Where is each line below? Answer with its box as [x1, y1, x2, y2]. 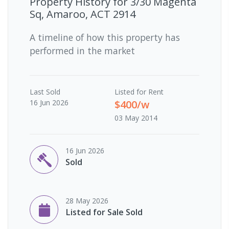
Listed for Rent [114, 86, 164, 97]
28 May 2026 [65, 195, 108, 205]
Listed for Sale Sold [65, 206, 143, 218]
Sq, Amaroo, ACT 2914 [30, 7, 135, 21]
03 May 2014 [114, 112, 157, 123]
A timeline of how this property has [30, 31, 180, 43]
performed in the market [30, 44, 135, 57]
